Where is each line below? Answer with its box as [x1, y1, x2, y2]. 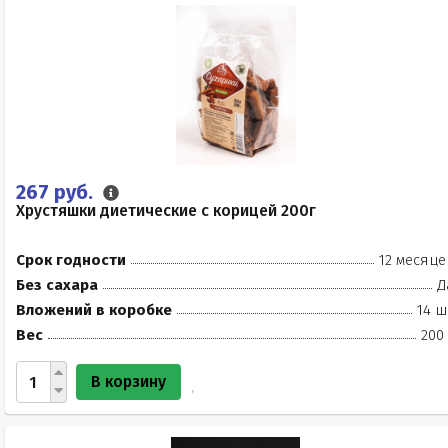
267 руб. [16, 180, 98, 204]
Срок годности [16, 251, 126, 269]
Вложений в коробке [16, 301, 172, 319]
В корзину [91, 372, 166, 391]
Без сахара [16, 276, 98, 294]
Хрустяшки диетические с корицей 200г [16, 201, 316, 220]
